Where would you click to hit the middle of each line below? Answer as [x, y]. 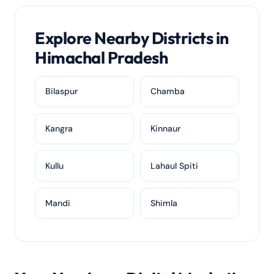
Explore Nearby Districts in [132, 38]
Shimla [164, 203]
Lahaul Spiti [174, 166]
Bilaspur [61, 91]
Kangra [59, 128]
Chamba [168, 91]
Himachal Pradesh [102, 57]
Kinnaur [165, 128]
